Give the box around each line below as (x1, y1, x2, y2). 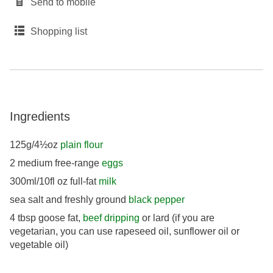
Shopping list (30, 26, 87, 37)
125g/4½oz (10, 139, 60, 150)
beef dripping (83, 212, 140, 223)
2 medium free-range (10, 157, 102, 168)
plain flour (60, 139, 103, 150)
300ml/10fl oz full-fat (10, 175, 99, 186)
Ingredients (10, 109, 70, 123)
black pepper (129, 194, 185, 205)
